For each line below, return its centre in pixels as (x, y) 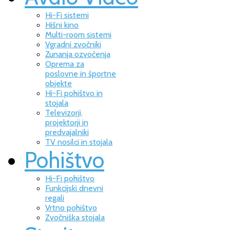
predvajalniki (67, 132)
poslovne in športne (81, 74)
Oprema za (65, 64)
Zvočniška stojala (75, 217)
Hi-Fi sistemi (67, 15)
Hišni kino (62, 25)
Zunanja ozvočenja (78, 54)
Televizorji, (64, 113)
